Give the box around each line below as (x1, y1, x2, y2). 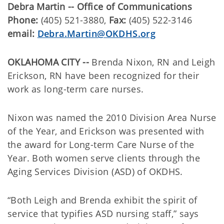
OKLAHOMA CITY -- (7, 56, 89, 68)
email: (7, 27, 35, 39)
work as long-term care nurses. (7, 83, 144, 95)
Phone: (7, 14, 38, 26)
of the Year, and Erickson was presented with (7, 125, 204, 137)
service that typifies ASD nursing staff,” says (7, 207, 199, 219)
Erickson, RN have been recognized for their (7, 69, 199, 81)
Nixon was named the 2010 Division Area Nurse (7, 111, 216, 123)
